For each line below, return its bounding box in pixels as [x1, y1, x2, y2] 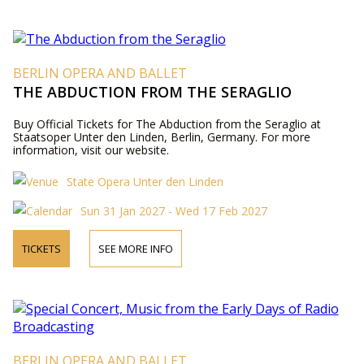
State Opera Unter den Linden [66, 173, 223, 189]
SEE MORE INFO [97, 240, 173, 256]
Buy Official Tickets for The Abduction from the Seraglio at [12, 115, 321, 132]
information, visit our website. [12, 141, 169, 158]
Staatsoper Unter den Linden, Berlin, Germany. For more [12, 128, 310, 145]
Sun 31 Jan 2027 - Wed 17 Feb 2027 [80, 202, 267, 219]
